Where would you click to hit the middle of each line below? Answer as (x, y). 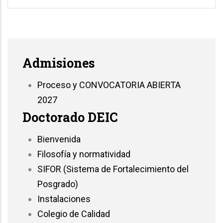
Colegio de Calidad (74, 214)
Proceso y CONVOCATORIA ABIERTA (109, 85)
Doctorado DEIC (70, 117)
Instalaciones (64, 199)
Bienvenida (59, 139)
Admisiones (58, 63)
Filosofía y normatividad (84, 154)
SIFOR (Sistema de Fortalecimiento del (113, 169)
